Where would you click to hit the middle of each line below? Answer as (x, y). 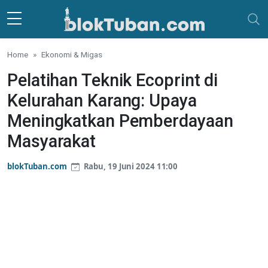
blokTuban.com (37, 166)
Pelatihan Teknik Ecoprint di (113, 80)
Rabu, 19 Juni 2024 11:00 (130, 166)
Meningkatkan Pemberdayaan (120, 121)
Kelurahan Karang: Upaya (102, 100)
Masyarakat (51, 141)
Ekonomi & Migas (72, 54)
